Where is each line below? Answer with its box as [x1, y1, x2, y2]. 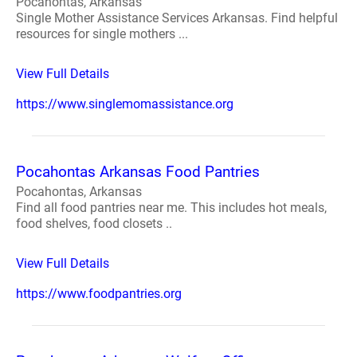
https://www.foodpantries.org [16, 286, 182, 301]
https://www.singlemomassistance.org [16, 96, 233, 112]
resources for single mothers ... [16, 26, 188, 41]
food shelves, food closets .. [16, 216, 172, 231]
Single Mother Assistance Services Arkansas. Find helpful [16, 10, 338, 25]
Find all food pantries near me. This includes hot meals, [16, 200, 327, 215]
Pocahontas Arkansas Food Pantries [16, 163, 260, 181]
